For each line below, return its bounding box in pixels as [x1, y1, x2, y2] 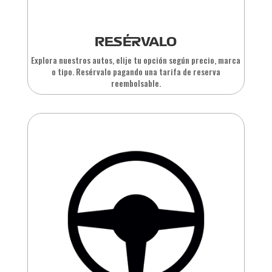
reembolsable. [110, 76, 161, 89]
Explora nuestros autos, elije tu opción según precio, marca [31, 53, 241, 66]
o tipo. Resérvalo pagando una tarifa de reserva [51, 64, 220, 78]
